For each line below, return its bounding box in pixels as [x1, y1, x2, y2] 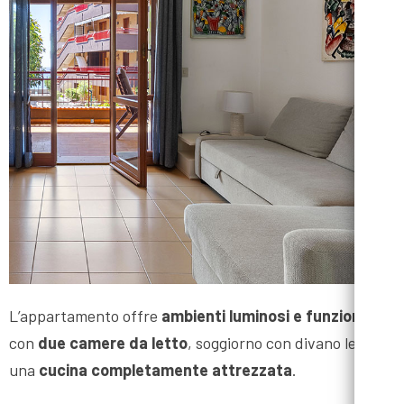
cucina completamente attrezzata [39, 360, 292, 381]
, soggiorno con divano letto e [188, 333, 389, 353]
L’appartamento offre [9, 306, 161, 326]
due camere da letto [38, 333, 188, 353]
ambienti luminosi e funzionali [161, 306, 377, 326]
